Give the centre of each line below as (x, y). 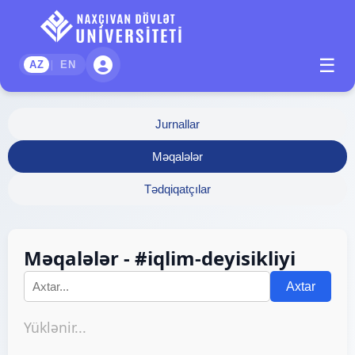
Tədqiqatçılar (177, 189)
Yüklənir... (55, 327)
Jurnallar (177, 124)
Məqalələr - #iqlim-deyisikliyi (160, 258)
